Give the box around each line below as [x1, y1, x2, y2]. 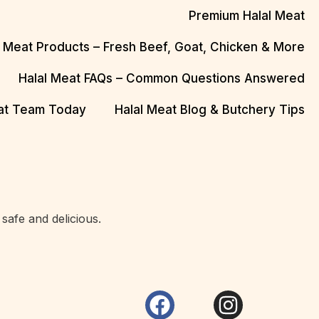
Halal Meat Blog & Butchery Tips [115, 103, 305, 117]
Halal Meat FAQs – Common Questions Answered [19, 71, 305, 86]
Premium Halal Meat [189, 8, 305, 23]
